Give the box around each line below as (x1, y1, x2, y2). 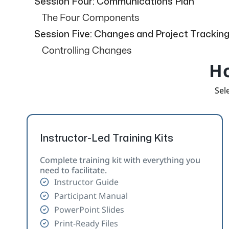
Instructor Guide (54, 176, 119, 188)
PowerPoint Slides (54, 203, 124, 215)
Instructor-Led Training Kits (40, 133, 173, 143)
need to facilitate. (40, 164, 107, 176)
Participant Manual (54, 190, 128, 201)
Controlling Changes (42, 46, 132, 55)
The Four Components (42, 13, 140, 22)
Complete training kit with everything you (40, 154, 200, 166)
